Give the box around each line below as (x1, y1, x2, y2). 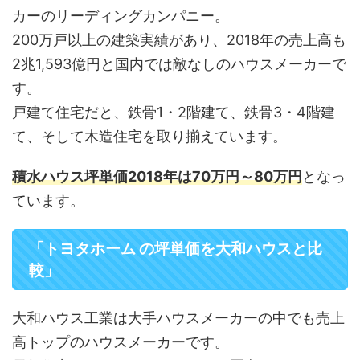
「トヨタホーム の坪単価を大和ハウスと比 (29, 239, 322, 259)
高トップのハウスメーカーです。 (12, 333, 229, 351)
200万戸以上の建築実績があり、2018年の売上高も (12, 31, 346, 49)
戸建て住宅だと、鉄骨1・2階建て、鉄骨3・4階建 (12, 104, 335, 121)
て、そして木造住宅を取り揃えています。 (12, 128, 287, 145)
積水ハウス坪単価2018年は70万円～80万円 (12, 168, 302, 186)
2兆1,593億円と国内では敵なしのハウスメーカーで (12, 55, 346, 73)
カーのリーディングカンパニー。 (12, 7, 229, 25)
